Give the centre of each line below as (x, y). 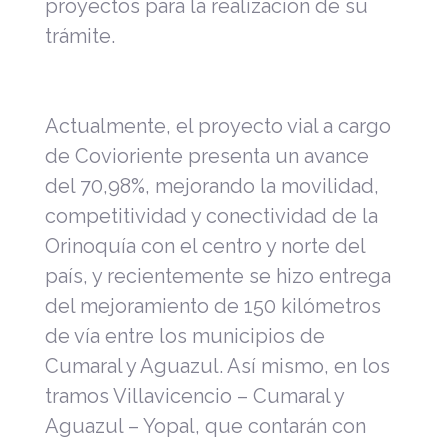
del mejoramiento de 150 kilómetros (213, 305)
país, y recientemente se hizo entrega (218, 275)
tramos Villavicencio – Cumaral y (194, 395)
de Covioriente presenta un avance (207, 155)
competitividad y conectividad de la (211, 215)
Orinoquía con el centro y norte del (205, 245)
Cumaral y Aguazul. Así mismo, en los (217, 365)
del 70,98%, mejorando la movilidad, (212, 185)
